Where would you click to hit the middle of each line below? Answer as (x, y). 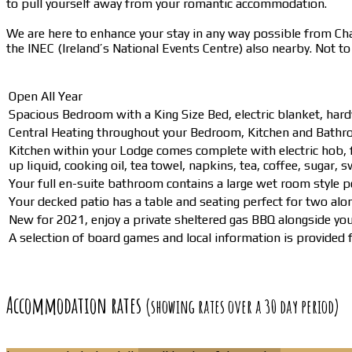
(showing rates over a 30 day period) (242, 307)
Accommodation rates (76, 306)
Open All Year (46, 96)
